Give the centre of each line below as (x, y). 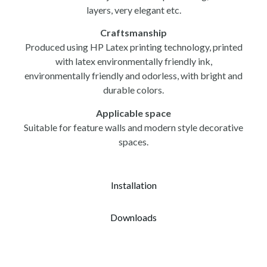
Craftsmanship (133, 33)
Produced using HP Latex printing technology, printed (133, 47)
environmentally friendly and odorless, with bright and (133, 76)
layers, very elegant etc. (133, 10)
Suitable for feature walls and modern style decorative (133, 127)
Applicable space (133, 113)
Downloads (133, 218)
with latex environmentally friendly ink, (133, 61)
